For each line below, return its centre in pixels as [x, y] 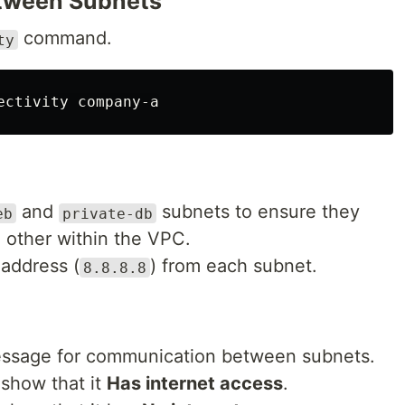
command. [65, 38]
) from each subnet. [234, 266]
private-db [108, 213]
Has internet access [195, 384]
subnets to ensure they [258, 212]
